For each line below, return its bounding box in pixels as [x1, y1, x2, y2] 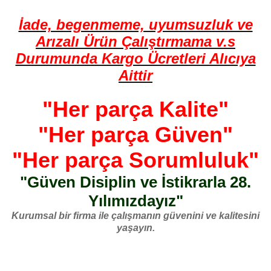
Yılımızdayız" [88, 191, 183, 210]
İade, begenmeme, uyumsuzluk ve [18, 16, 253, 33]
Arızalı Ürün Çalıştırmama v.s [36, 33, 235, 50]
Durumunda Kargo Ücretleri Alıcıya [15, 50, 256, 67]
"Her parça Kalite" [42, 96, 229, 122]
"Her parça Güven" [38, 122, 233, 147]
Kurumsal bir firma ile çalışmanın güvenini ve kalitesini [11, 210, 260, 221]
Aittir [119, 67, 152, 83]
